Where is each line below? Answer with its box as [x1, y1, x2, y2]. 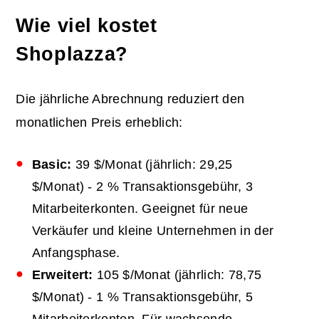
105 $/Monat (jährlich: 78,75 [93, 267, 262, 282]
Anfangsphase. [31, 245, 120, 260]
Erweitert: [31, 267, 93, 282]
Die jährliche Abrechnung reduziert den [16, 91, 245, 106]
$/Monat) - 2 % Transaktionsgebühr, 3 [31, 179, 253, 194]
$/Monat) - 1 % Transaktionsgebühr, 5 [31, 289, 253, 304]
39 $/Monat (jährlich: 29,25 [71, 157, 233, 172]
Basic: [31, 157, 72, 172]
